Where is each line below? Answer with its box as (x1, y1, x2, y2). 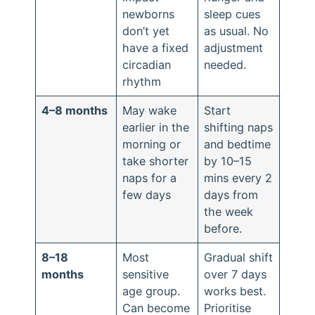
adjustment (204, 41, 264, 55)
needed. (204, 58, 247, 72)
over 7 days (204, 267, 267, 281)
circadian (122, 58, 172, 72)
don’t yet (122, 24, 170, 38)
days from (204, 188, 259, 202)
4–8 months (41, 103, 108, 117)
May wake (122, 103, 177, 117)
